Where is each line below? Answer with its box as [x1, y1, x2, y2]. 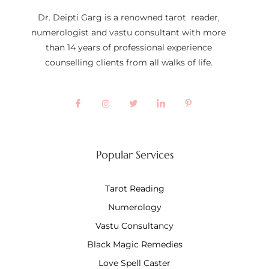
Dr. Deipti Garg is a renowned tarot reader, [37, 12, 220, 23]
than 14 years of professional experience [45, 42, 212, 53]
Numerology [107, 201, 162, 213]
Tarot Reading [104, 183, 165, 194]
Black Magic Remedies [86, 238, 183, 250]
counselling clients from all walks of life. [44, 57, 213, 68]
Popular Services [95, 147, 174, 162]
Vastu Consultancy [95, 220, 174, 231]
